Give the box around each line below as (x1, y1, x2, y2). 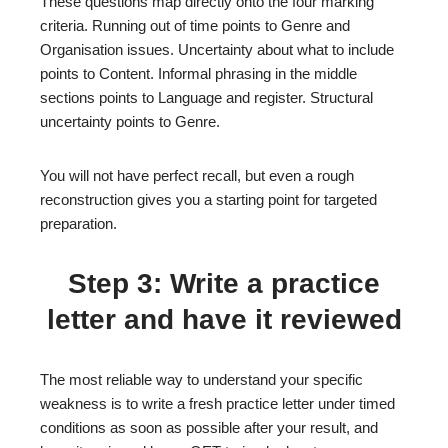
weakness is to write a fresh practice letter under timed (40, 395, 395, 412)
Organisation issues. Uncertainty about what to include (40, 41, 394, 58)
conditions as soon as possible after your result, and (40, 419, 378, 436)
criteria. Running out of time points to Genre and (40, 17, 350, 34)
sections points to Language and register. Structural (40, 89, 373, 106)
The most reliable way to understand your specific (40, 371, 363, 388)
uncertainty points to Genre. (40, 113, 220, 130)
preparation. (40, 215, 117, 232)
